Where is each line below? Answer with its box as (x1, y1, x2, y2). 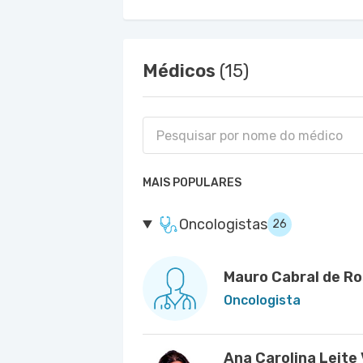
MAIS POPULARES (143, 176, 241, 190)
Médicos (143, 60, 220, 82)
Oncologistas (179, 216, 268, 233)
